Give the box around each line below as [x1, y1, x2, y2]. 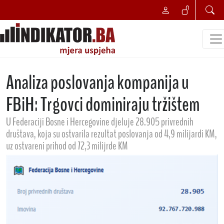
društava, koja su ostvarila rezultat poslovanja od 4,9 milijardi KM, [6, 126, 217, 141]
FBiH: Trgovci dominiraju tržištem [6, 91, 200, 118]
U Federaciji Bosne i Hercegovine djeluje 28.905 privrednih [6, 114, 193, 129]
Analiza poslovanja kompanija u [6, 69, 189, 96]
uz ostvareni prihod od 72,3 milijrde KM [6, 138, 128, 153]
